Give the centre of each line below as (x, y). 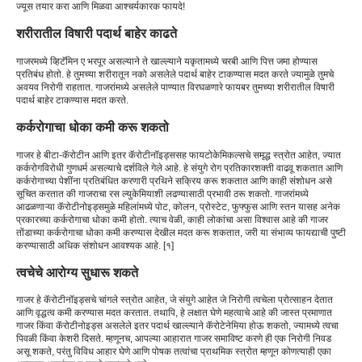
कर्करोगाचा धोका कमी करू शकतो (93, 127)
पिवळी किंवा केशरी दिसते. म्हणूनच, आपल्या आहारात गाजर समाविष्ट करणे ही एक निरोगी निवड (174, 339)
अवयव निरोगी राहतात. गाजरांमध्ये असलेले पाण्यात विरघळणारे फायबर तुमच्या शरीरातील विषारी (175, 87)
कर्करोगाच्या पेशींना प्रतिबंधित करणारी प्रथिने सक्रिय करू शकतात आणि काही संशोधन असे (174, 181)
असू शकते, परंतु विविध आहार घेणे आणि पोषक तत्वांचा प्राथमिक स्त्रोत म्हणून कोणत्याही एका (174, 352)
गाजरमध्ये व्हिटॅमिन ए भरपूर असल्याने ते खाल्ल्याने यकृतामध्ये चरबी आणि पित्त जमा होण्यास (167, 61)
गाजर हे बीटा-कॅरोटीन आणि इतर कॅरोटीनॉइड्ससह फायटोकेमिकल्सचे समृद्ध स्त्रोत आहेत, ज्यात (179, 155)
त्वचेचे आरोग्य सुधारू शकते (77, 272)
